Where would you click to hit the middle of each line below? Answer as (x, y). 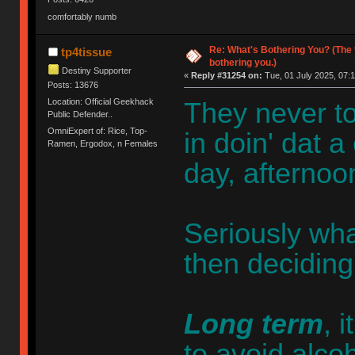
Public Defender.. (80, 114)
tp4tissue (86, 52)
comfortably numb (82, 16)
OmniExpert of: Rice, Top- (98, 131)
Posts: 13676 (73, 84)
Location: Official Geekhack (101, 101)
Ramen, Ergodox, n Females (103, 144)
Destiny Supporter (97, 70)
